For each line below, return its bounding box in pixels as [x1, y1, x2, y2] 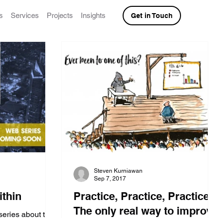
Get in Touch [131, 12, 173, 20]
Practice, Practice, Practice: [73, 189, 213, 202]
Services [11, 11, 39, 19]
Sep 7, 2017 [94, 175, 126, 182]
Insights [81, 11, 106, 19]
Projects [47, 11, 73, 19]
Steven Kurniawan [94, 167, 143, 174]
